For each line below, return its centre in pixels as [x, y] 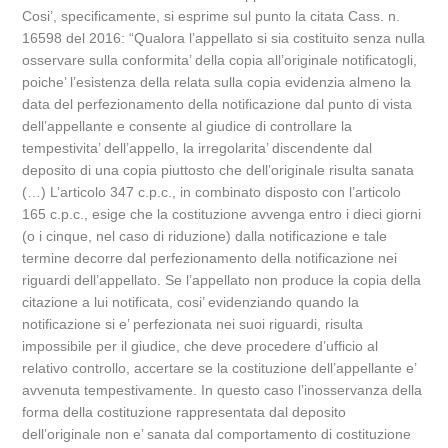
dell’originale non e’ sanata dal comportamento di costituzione [217, 434]
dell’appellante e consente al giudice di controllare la [187, 126]
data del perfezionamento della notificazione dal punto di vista [217, 104]
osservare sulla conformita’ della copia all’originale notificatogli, [220, 60]
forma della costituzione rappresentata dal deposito [184, 412]
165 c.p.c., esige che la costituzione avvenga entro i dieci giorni [222, 214]
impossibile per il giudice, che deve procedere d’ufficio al [200, 346]
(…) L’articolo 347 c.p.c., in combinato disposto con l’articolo [212, 192]
